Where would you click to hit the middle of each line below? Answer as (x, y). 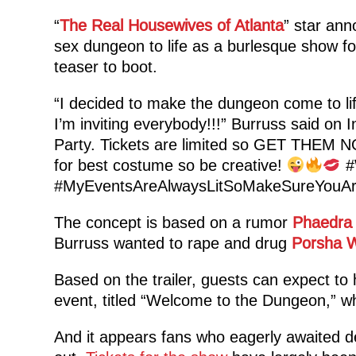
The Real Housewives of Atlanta (171, 25)
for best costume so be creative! (170, 165)
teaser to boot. (105, 66)
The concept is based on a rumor (173, 222)
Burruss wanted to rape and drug (172, 243)
